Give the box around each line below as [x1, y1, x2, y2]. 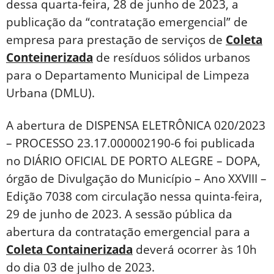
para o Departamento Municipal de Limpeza [6, 67, 250, 84]
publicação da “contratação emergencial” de [6, 14, 248, 31]
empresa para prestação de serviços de [6, 32, 226, 48]
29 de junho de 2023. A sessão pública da [6, 206, 232, 223]
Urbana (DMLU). [6, 85, 95, 102]
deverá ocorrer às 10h [133, 242, 257, 258]
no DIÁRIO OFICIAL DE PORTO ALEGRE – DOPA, [6, 153, 261, 169]
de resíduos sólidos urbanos [93, 50, 250, 66]
